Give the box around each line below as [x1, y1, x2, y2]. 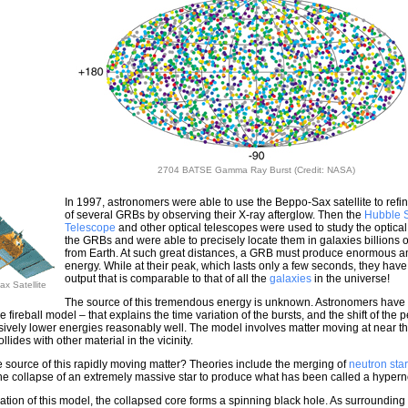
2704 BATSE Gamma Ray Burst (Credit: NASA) [158, 165, 356, 175]
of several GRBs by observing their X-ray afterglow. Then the [65, 209, 364, 221]
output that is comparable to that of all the [65, 272, 270, 285]
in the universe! [311, 272, 390, 285]
